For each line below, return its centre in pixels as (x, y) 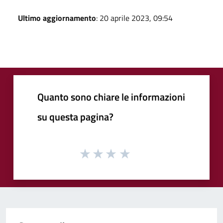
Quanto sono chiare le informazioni (111, 97)
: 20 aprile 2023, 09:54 (134, 18)
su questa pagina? (75, 116)
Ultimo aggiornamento (57, 18)
